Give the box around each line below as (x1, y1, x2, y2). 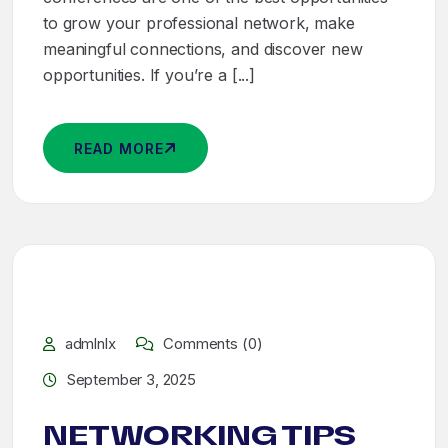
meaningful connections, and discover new (43, 39, 363, 59)
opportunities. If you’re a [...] (43, 65, 255, 85)
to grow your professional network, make (43, 13, 355, 33)
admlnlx (64, 334, 116, 353)
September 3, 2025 (66, 370, 196, 389)
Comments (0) (159, 334, 263, 353)
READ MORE (74, 140, 164, 157)
